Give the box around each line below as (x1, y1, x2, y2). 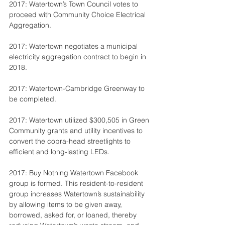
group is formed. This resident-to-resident (9, 179, 145, 188)
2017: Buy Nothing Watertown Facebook (9, 168, 140, 177)
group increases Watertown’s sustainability (9, 189, 147, 198)
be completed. (9, 94, 56, 103)
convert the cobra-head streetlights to (9, 137, 133, 146)
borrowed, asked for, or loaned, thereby (9, 210, 139, 219)
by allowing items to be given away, (9, 200, 124, 209)
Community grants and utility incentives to (9, 126, 145, 135)
